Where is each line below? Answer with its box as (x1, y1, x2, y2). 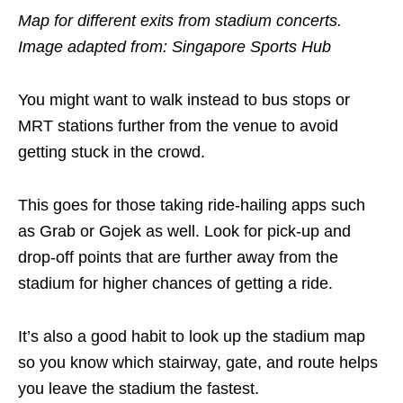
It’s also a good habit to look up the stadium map (18, 327, 365, 345)
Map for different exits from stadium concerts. (18, 11, 342, 30)
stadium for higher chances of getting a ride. (18, 273, 333, 292)
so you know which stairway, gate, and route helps (18, 353, 378, 372)
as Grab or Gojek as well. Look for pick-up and (18, 221, 351, 240)
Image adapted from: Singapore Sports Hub (18, 37, 331, 56)
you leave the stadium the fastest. (18, 379, 259, 398)
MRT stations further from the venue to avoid (18, 116, 338, 135)
